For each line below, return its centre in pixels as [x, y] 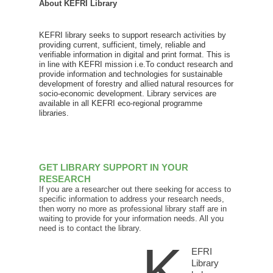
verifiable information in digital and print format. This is [135, 54]
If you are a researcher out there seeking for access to [135, 189]
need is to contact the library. [90, 228]
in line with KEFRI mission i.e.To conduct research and [136, 64]
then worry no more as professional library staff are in [133, 208]
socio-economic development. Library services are [128, 93]
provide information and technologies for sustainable [131, 74]
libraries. [54, 113]
